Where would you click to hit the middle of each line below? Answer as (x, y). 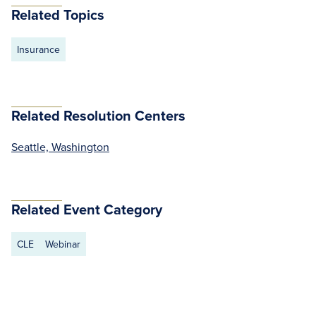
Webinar (63, 244)
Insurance (38, 49)
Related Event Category (87, 209)
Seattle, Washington (60, 147)
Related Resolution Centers (98, 115)
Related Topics (58, 14)
